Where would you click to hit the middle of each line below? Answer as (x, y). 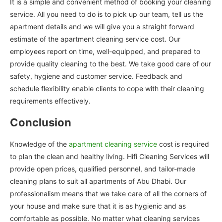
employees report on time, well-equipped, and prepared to (105, 51)
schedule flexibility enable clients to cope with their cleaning (107, 88)
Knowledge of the (39, 144)
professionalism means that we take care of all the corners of (108, 193)
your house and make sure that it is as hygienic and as (98, 206)
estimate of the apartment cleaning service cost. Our (95, 39)
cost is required (183, 144)
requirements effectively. (50, 101)
